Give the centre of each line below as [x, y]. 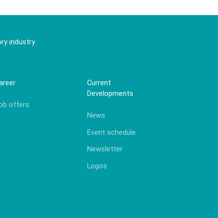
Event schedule [112, 132]
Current [99, 83]
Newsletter [105, 149]
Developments [110, 94]
